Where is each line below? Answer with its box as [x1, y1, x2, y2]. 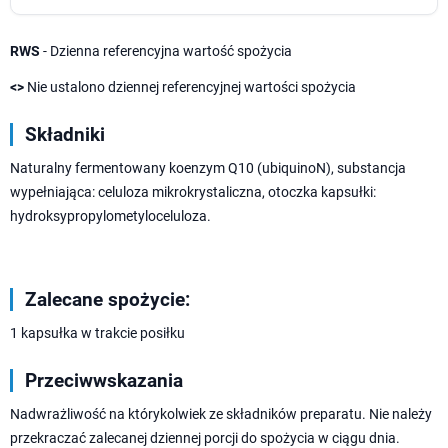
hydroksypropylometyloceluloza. [10, 208, 211, 225]
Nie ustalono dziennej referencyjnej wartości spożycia [24, 79, 356, 96]
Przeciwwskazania [25, 369, 183, 393]
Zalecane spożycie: [25, 288, 190, 312]
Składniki [25, 123, 105, 147]
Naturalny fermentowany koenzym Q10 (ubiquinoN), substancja [10, 160, 406, 177]
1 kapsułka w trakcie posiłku [10, 325, 185, 342]
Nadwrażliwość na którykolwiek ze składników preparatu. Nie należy [10, 406, 432, 423]
